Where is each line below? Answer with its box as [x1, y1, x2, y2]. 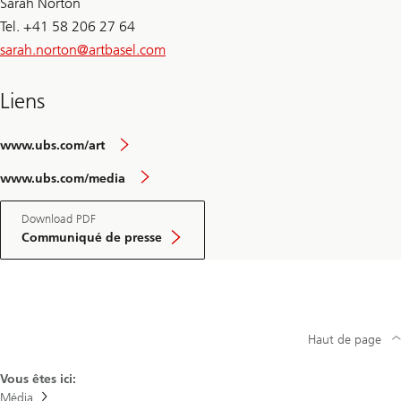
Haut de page [308, 331, 381, 347]
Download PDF [21, 212, 96, 226]
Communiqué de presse [21, 230, 162, 246]
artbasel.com [89, 41, 166, 59]
